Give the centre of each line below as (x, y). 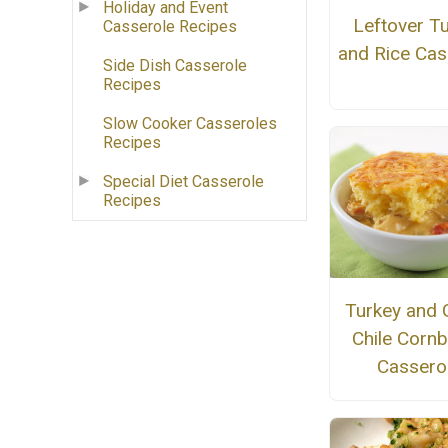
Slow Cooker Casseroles (190, 124)
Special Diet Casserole (183, 182)
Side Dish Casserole (175, 66)
